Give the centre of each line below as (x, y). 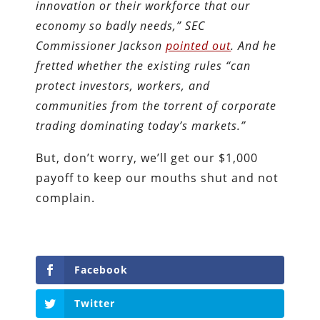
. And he (254, 46)
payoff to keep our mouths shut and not (157, 178)
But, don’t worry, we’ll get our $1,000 (147, 158)
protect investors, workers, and (123, 86)
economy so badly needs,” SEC (121, 26)
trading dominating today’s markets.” (141, 126)
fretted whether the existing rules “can (144, 66)
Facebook (101, 270)
